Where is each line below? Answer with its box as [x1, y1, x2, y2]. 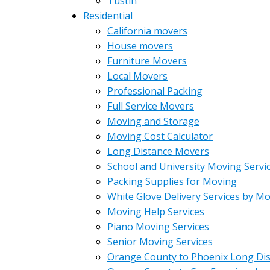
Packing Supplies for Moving [107, 175, 237, 188]
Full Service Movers [107, 99, 194, 113]
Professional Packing [107, 84, 202, 98]
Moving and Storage [107, 115, 199, 128]
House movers [107, 39, 173, 52]
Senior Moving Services [107, 235, 213, 248]
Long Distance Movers [107, 145, 209, 158]
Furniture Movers [107, 54, 187, 67]
